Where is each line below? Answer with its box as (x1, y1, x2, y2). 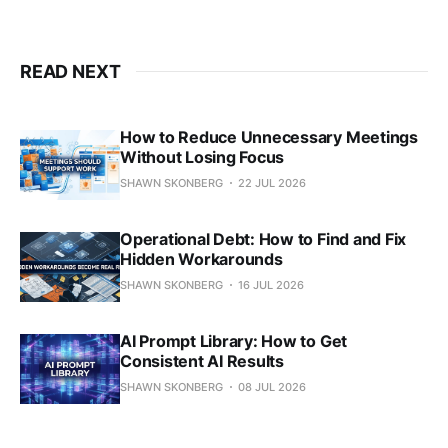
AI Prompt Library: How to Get (120, 330, 348, 351)
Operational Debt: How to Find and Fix (120, 228, 407, 249)
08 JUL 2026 (238, 379, 306, 394)
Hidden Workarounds (120, 248, 283, 269)
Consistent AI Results (120, 350, 284, 371)
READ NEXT (20, 60, 121, 82)
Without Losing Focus (120, 146, 285, 167)
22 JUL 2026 (238, 175, 306, 190)
